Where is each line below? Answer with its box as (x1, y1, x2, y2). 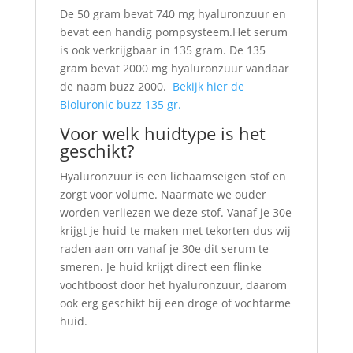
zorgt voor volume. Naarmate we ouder (59, 187, 266, 202)
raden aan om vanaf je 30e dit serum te (59, 241, 269, 256)
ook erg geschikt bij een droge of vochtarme (59, 295, 291, 310)
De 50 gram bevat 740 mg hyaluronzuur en (59, 6, 286, 21)
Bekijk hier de (172, 79, 244, 94)
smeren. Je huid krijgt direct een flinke (59, 259, 262, 274)
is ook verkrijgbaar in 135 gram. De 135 (59, 43, 266, 58)
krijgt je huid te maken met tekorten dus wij (59, 223, 291, 238)
